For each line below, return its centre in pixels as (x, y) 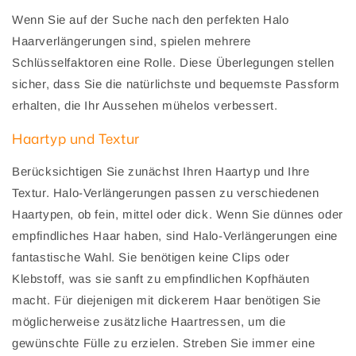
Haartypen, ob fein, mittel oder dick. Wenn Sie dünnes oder (178, 214)
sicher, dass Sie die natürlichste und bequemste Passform (176, 83)
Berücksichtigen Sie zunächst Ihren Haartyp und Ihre (161, 171)
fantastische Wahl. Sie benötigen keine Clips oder (151, 257)
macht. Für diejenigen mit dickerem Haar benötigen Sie (166, 300)
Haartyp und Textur (76, 138)
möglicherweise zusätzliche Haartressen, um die (149, 321)
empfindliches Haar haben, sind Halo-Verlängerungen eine (175, 235)
